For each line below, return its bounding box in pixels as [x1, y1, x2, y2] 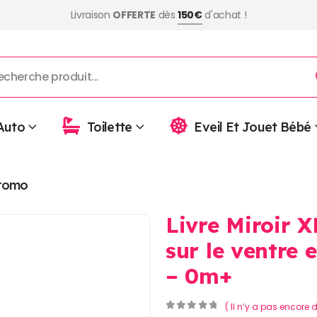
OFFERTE [113, 8, 156, 23]
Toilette [86, 118, 132, 135]
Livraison [70, 8, 113, 23]
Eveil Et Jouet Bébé [194, 118, 311, 135]
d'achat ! [202, 8, 247, 23]
